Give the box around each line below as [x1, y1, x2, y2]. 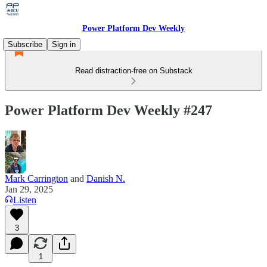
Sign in [52, 40, 76, 49]
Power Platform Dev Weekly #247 [5, 102, 212, 118]
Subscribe [8, 40, 42, 49]
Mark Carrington [5, 173, 68, 184]
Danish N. [86, 173, 125, 184]
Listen [13, 194, 36, 205]
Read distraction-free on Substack [74, 66, 193, 75]
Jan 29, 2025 [5, 184, 53, 194]
